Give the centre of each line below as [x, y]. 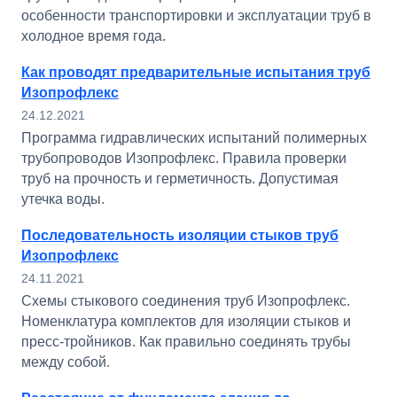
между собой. [66, 362]
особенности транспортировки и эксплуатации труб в [196, 16]
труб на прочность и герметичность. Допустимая [180, 179]
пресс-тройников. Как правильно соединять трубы [186, 342]
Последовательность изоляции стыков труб [180, 235]
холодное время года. [93, 36]
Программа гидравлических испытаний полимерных [194, 138]
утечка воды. [63, 199]
